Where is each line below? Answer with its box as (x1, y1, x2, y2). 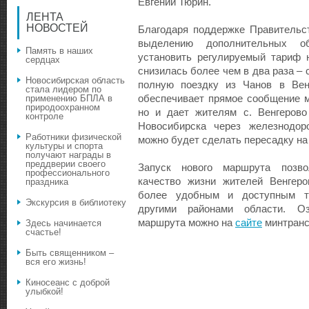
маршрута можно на (138, 217, 235, 228)
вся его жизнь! (26, 257, 86, 268)
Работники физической (26, 132, 121, 143)
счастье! (26, 227, 61, 238)
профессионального (26, 168, 110, 179)
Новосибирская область (26, 75, 125, 86)
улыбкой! (26, 286, 66, 297)
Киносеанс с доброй (26, 277, 110, 288)
